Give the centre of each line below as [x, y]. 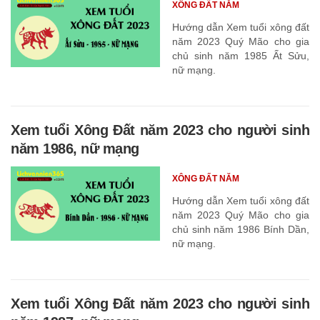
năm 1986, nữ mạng [75, 148]
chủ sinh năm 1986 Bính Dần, [240, 229]
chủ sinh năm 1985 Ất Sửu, [240, 55]
